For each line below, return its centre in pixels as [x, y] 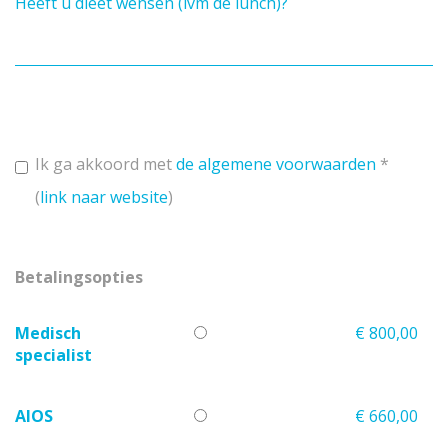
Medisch [48, 333]
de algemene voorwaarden [276, 164]
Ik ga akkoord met [105, 164]
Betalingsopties [79, 277]
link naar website [104, 197]
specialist [53, 355]
